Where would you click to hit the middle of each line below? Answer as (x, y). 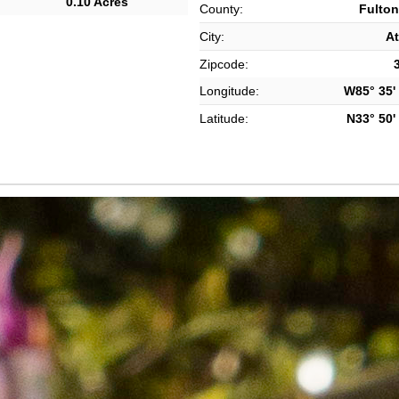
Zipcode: (224, 64)
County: (221, 9)
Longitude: (229, 91)
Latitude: (224, 118)
